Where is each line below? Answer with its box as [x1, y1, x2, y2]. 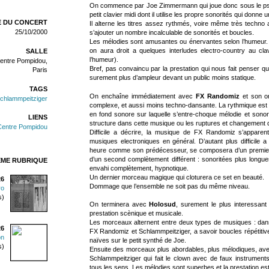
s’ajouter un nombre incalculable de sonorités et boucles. [89, 28, 254, 36]
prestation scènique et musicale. [89, 210, 183, 217]
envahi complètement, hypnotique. [89, 164, 189, 172]
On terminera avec [89, 201, 150, 208]
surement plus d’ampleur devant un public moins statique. [89, 73, 256, 81]
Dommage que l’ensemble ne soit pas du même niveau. [89, 182, 250, 190]
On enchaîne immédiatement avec [89, 92, 196, 100]
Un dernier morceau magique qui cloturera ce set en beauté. [89, 173, 264, 181]
